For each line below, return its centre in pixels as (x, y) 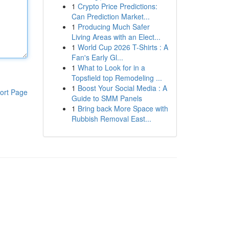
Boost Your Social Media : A (122, 88)
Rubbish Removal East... (111, 119)
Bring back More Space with (123, 108)
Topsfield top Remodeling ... (117, 78)
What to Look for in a (111, 67)
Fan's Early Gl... (97, 57)
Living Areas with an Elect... (116, 37)
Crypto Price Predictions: (117, 6)
